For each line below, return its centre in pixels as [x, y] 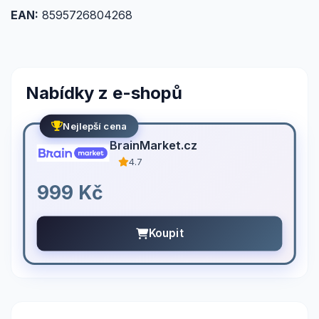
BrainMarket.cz [153, 145]
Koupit [166, 233]
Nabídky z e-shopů [104, 93]
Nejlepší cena [95, 126]
